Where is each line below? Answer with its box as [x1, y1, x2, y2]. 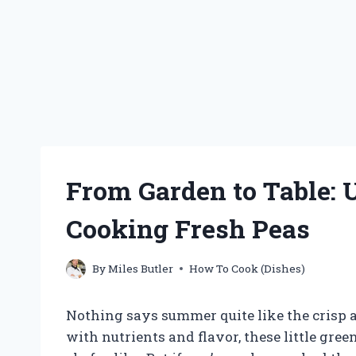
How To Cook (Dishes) [189, 261, 306, 276]
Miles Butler [108, 261, 174, 276]
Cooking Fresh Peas [66, 211, 310, 246]
